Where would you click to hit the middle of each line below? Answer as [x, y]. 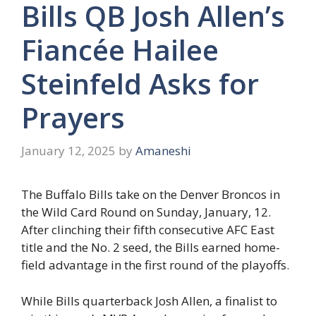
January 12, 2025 [68, 151]
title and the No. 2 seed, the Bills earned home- [151, 248]
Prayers [73, 117]
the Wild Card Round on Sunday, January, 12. [146, 212]
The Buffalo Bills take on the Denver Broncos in [151, 195]
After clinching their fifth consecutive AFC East [148, 230]
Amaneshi [163, 151]
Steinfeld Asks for [140, 83]
